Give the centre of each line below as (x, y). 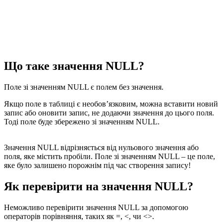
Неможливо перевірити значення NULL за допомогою (96, 207)
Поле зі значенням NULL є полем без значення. (84, 87)
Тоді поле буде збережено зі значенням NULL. (82, 121)
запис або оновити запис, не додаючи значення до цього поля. (109, 112)
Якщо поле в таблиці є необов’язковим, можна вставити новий (111, 104)
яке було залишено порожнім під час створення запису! (97, 165)
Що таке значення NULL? (74, 66)
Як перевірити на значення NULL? (99, 186)
